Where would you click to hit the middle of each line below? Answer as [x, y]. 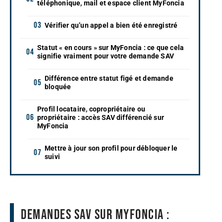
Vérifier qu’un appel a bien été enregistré [111, 25]
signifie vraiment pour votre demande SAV [106, 56]
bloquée [58, 86]
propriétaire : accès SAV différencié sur [101, 117]
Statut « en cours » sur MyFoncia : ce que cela [111, 47]
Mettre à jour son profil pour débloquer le [111, 148]
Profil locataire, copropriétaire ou [91, 109]
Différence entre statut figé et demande [109, 78]
